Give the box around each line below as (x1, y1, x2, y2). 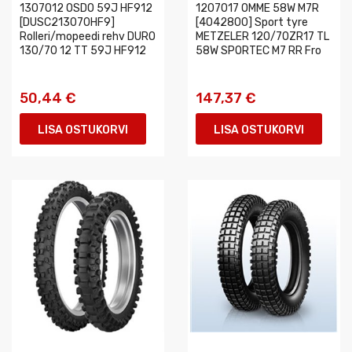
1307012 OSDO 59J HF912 (20, 2, 152, 15)
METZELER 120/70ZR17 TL (196, 30, 329, 43)
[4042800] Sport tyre (196, 16, 308, 29)
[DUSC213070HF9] (20, 16, 115, 29)
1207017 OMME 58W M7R (196, 2, 319, 15)
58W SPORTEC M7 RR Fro (196, 44, 321, 57)
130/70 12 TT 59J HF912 (20, 44, 146, 57)
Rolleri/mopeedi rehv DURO (20, 30, 156, 43)
